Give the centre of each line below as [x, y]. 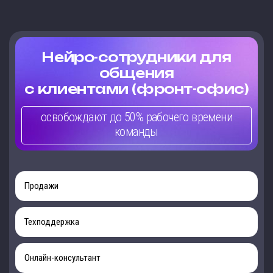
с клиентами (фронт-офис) [136, 89]
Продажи [41, 186]
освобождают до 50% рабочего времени [136, 117]
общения [136, 73]
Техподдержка [52, 222]
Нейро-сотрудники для [136, 57]
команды [136, 132]
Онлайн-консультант [62, 258]
